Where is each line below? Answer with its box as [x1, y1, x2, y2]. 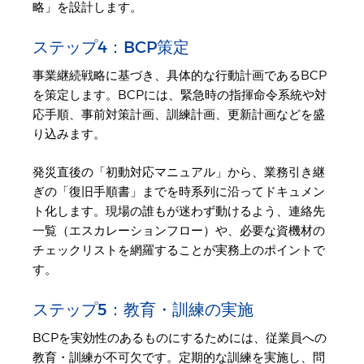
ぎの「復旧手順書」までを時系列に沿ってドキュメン [32, 184, 325, 199]
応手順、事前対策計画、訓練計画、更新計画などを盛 [32, 107, 325, 123]
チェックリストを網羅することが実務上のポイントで [32, 242, 325, 258]
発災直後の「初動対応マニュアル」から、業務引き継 [32, 164, 325, 180]
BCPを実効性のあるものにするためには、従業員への [32, 331, 327, 346]
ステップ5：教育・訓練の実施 [32, 300, 253, 320]
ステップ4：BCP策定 [32, 37, 189, 58]
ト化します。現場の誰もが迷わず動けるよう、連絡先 [32, 203, 325, 219]
